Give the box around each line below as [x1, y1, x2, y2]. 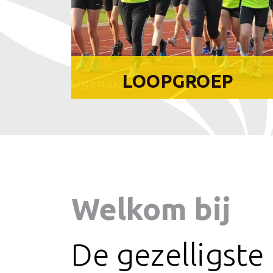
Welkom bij [71, 191, 238, 225]
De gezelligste [71, 236, 264, 271]
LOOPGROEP [122, 70, 234, 91]
